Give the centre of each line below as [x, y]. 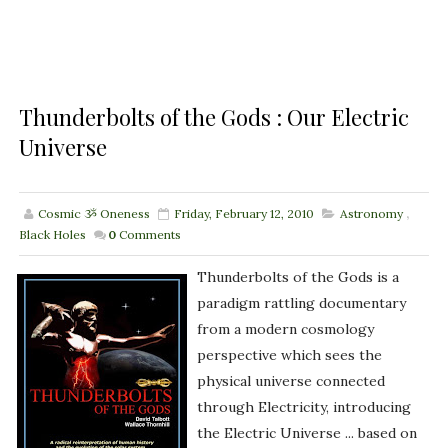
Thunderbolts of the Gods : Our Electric [213, 117]
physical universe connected [290, 381]
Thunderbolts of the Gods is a [297, 277]
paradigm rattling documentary [301, 303]
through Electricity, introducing [303, 407]
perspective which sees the [289, 355]
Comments [149, 235]
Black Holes [52, 235]
